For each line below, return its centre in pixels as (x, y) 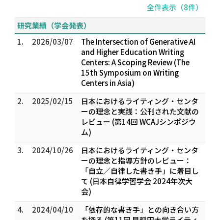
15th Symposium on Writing (130, 72)
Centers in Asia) (108, 83)
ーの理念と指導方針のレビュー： (136, 160)
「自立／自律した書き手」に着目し (140, 171)
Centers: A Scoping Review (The (135, 62)
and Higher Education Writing (133, 52)
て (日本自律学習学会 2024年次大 (137, 181)
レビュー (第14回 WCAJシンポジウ (138, 122)
